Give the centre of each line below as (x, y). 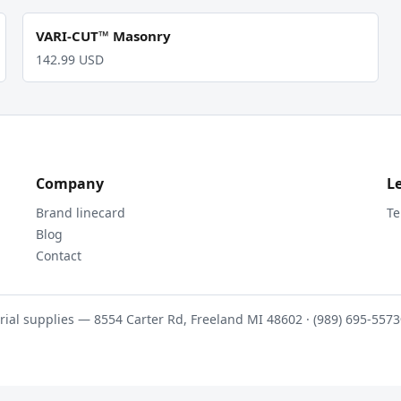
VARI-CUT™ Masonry (103, 36)
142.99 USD (69, 60)
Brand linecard (81, 213)
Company (70, 183)
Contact (59, 256)
